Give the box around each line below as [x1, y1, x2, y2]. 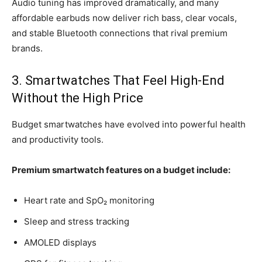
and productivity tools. [12, 133, 104, 145]
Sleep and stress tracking [24, 215, 129, 227]
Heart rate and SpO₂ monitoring [24, 194, 154, 206]
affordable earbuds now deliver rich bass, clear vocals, [12, 12, 237, 23]
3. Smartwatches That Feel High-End [12, 73, 225, 88]
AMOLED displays [24, 236, 96, 248]
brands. [12, 42, 43, 54]
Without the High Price [12, 90, 143, 105]
